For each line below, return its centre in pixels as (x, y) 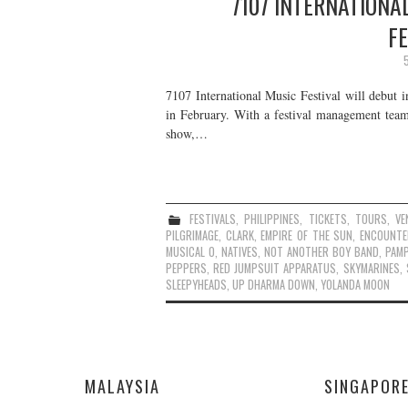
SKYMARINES (371, 268)
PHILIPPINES (272, 219)
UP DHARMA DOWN (274, 284)
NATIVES (240, 251)
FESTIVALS (213, 219)
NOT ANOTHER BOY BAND (321, 251)
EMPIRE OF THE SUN (307, 235)
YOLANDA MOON (355, 284)
